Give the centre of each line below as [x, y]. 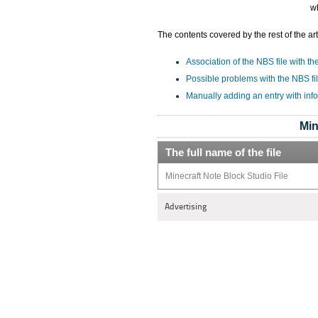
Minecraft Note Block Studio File [227, 176]
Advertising [186, 207]
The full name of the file [223, 152]
